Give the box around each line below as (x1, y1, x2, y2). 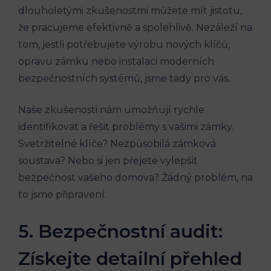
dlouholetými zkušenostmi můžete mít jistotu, (18, 4, 242, 16)
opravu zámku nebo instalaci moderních (18, 55, 214, 67)
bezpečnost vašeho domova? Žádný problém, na (18, 171, 253, 183)
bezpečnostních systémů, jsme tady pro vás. (18, 72, 230, 84)
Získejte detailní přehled (18, 247, 242, 270)
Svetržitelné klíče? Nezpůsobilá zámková (18, 137, 216, 149)
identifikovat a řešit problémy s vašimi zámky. (18, 120, 233, 132)
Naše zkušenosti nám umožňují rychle (18, 103, 204, 116)
